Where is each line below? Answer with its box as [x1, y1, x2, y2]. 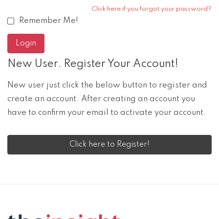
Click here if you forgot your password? [91, 6, 212, 12]
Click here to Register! [69, 141, 150, 149]
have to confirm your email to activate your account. [7, 109, 206, 117]
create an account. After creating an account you [7, 95, 195, 104]
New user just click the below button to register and [7, 81, 207, 90]
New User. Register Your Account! [7, 59, 178, 70]
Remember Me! [19, 17, 78, 25]
